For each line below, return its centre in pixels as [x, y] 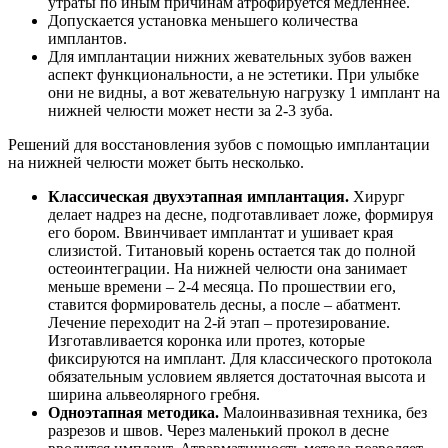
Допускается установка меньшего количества [203, 20]
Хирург [379, 196]
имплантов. [87, 38]
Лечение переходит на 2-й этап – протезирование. [219, 322]
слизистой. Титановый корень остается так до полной [232, 250]
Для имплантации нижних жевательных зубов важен [230, 56]
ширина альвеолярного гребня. [154, 394]
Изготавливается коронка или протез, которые [206, 340]
